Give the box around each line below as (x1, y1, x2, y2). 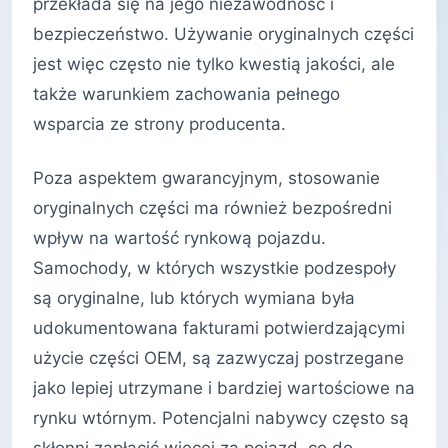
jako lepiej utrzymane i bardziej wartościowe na (33, 377, 415, 398)
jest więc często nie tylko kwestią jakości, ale (33, 54, 395, 75)
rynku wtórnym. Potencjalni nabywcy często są (33, 407, 409, 428)
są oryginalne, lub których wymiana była (33, 287, 355, 308)
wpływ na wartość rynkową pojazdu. (33, 227, 326, 248)
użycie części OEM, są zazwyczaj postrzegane (33, 347, 404, 368)
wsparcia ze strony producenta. (33, 114, 286, 135)
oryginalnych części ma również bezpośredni (33, 197, 392, 218)
